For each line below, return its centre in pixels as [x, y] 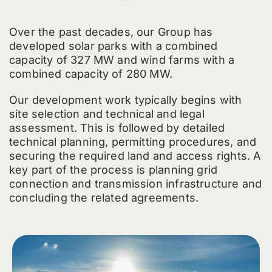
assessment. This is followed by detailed [117, 128]
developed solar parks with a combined [113, 46]
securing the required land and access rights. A [135, 156]
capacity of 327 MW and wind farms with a [122, 60]
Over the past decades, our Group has [111, 32]
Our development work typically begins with [125, 100]
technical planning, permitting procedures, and [133, 142]
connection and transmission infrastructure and [135, 184]
